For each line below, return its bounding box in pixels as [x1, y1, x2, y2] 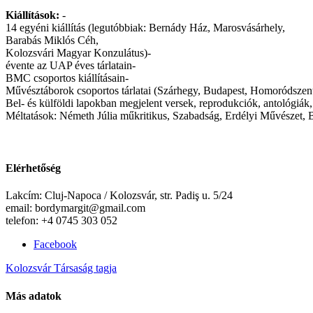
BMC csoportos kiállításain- [6, 71, 129, 84]
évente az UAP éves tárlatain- [6, 59, 136, 71]
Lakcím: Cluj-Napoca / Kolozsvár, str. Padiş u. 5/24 [6, 189, 233, 202]
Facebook [34, 238, 77, 251]
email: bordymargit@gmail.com [6, 202, 145, 214]
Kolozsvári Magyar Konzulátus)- [6, 46, 151, 59]
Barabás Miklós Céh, [6, 34, 99, 46]
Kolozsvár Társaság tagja [6, 262, 117, 275]
